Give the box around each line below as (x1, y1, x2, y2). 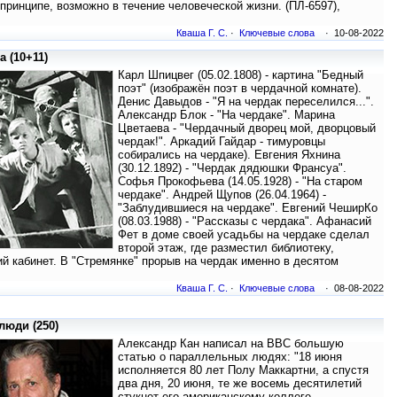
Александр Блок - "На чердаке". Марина (118, 108, 335, 122)
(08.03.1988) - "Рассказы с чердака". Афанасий (118, 214, 371, 229)
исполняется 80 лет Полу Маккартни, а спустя (118, 363, 369, 378)
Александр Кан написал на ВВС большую (118, 337, 344, 351)
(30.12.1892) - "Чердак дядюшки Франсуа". (118, 161, 346, 175)
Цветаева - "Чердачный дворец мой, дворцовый (118, 121, 376, 136)
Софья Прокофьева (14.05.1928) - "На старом (118, 175, 362, 189)
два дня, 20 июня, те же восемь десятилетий (118, 377, 362, 391)
